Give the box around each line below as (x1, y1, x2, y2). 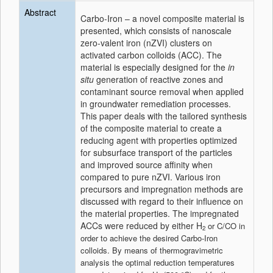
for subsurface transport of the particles (80, 146, 232, 158)
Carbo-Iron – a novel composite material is (80, 12, 244, 24)
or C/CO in (205, 220, 245, 232)
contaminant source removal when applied (80, 85, 244, 97)
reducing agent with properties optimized (80, 134, 237, 146)
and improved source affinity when (80, 158, 213, 171)
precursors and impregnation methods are (80, 183, 243, 195)
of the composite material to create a (80, 122, 222, 134)
